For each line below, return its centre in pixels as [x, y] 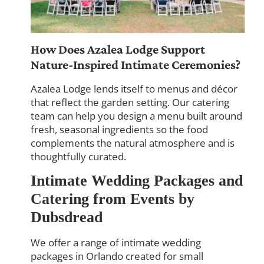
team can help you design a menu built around [137, 116]
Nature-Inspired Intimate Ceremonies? [136, 65]
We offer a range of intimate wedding [116, 243]
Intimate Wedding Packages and [137, 181]
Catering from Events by [113, 199]
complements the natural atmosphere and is [133, 143]
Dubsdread [67, 217]
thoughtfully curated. [79, 156]
